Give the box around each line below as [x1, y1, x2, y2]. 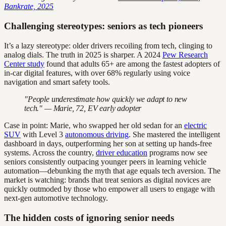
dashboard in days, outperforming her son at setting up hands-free [4, 139, 212, 148]
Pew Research [162, 50, 208, 59]
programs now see [147, 148, 207, 157]
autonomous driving [65, 130, 129, 139]
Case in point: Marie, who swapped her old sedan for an [4, 121, 184, 130]
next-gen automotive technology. [4, 193, 108, 202]
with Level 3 [21, 130, 65, 139]
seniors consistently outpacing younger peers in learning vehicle [4, 157, 206, 166]
